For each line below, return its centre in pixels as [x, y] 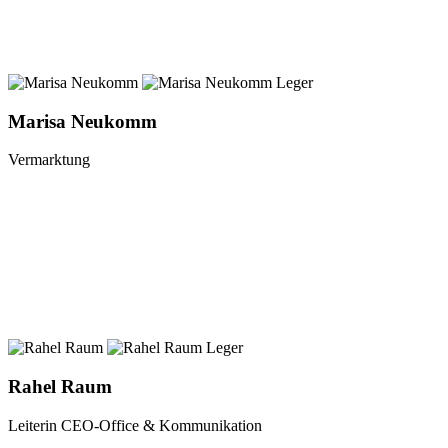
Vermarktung [49, 160]
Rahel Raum [60, 387]
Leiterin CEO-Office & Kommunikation [135, 425]
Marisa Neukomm [82, 121]
